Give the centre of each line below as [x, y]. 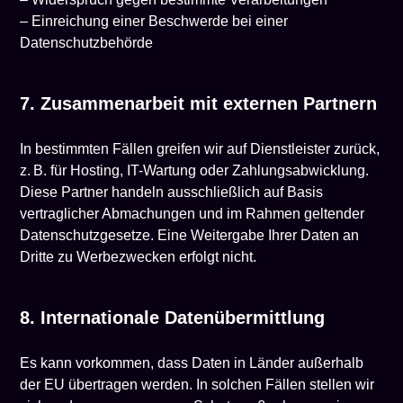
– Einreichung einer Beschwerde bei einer [154, 21]
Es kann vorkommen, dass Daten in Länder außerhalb [192, 363]
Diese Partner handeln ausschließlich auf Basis [172, 192]
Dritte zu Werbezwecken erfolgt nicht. [139, 257]
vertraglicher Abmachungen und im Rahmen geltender [193, 214]
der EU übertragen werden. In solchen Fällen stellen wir [197, 385]
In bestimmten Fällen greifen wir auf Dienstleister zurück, [200, 149]
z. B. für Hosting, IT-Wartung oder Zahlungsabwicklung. [195, 170]
